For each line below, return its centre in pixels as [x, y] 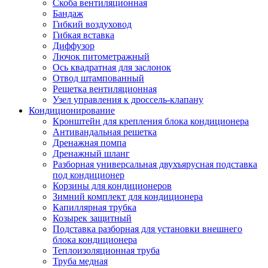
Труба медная [80, 261]
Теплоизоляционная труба [106, 251]
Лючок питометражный [101, 57]
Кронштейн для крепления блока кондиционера [151, 121]
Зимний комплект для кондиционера [128, 197]
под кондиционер [89, 175]
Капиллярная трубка [95, 208]
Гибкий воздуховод [92, 25]
